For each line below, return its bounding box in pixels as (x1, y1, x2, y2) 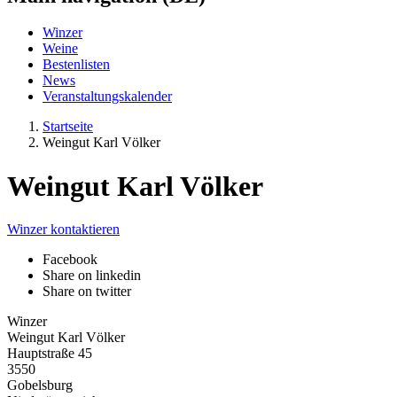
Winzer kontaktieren (7, 222, 120, 237)
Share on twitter (43, 284, 131, 300)
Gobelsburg (7, 378, 73, 393)
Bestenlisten (43, 57, 110, 73)
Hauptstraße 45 (7, 346, 92, 362)
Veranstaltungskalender (43, 89, 172, 105)
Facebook (43, 252, 97, 268)
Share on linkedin (43, 268, 141, 284)
